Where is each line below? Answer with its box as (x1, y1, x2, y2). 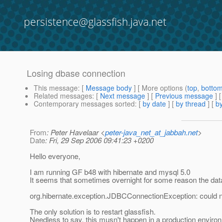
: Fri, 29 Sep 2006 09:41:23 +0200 (45, 135, 154, 146)
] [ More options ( (132, 83, 187, 93)
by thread (176, 99, 206, 109)
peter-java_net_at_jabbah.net (105, 127, 198, 138)
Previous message (155, 91, 213, 101)
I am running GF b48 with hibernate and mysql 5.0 (30, 166, 190, 177)
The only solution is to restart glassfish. (30, 206, 156, 217)
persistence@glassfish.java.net (24, 15, 166, 29)
